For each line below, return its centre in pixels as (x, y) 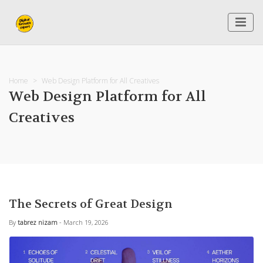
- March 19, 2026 (84, 222)
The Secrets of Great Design (91, 204)
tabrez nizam (38, 222)
